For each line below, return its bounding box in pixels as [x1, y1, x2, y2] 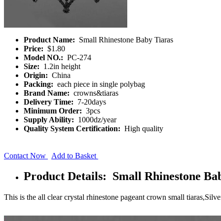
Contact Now [4, 151, 48, 160]
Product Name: [24, 35, 77, 44]
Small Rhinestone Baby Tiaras [77, 35, 173, 44]
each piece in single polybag [55, 79, 145, 88]
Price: [24, 44, 45, 53]
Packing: [24, 79, 55, 88]
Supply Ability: [24, 115, 76, 124]
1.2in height [41, 62, 80, 71]
